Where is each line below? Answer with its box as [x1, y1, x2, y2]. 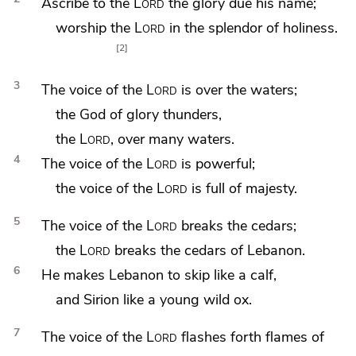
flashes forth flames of [176, 327, 324, 347]
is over [176, 79, 226, 100]
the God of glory [56, 104, 164, 125]
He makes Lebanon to [41, 265, 184, 285]
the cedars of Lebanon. [161, 240, 306, 261]
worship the [56, 17, 135, 38]
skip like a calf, [184, 265, 277, 285]
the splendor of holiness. [184, 17, 339, 38]
